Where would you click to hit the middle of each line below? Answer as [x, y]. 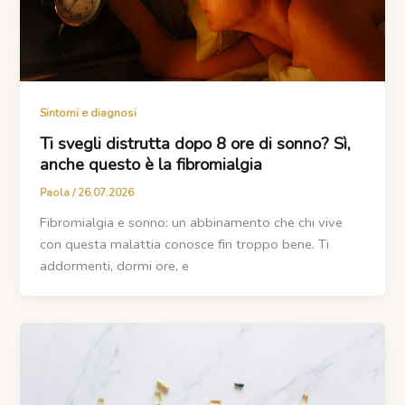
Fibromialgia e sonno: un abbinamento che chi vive [192, 222]
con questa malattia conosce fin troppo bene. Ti [185, 244]
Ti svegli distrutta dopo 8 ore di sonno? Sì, [196, 143]
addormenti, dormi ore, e [115, 265]
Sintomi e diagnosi [89, 113]
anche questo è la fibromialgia [151, 164]
